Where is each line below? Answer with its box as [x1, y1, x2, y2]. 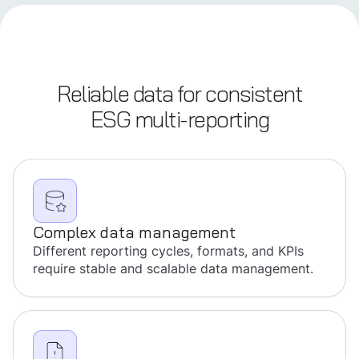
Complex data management [33, 219, 236, 247]
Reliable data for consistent [57, 75, 302, 114]
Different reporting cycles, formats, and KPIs [33, 242, 304, 260]
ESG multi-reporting [90, 101, 269, 139]
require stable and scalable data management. [33, 260, 313, 278]
